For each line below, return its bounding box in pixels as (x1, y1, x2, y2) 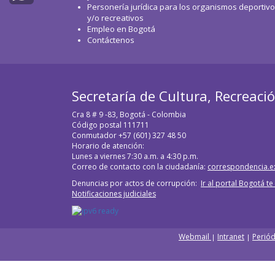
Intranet (217, 231, 244, 242)
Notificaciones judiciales (72, 188, 156, 199)
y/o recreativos (87, 12, 144, 23)
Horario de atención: (72, 141, 144, 151)
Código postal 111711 (72, 120, 149, 130)
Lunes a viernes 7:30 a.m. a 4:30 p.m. (72, 151, 198, 161)
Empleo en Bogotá (87, 23, 155, 34)
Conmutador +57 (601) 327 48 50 (72, 130, 186, 141)
